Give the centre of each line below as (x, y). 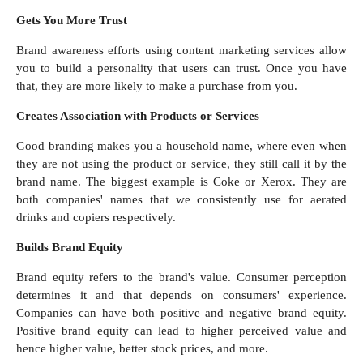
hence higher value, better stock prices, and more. (145, 349)
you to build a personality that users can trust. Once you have (181, 68)
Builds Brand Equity (71, 248)
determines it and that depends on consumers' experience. (181, 295)
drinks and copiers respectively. (98, 218)
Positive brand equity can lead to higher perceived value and (181, 331)
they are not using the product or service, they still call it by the (181, 164)
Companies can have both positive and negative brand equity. (181, 313)
